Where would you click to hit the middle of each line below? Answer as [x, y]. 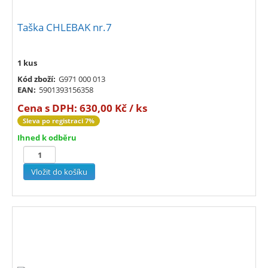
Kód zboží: [36, 79]
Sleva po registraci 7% [59, 121]
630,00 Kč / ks [113, 108]
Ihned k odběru [47, 138]
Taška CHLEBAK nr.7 [65, 28]
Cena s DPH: [48, 108]
